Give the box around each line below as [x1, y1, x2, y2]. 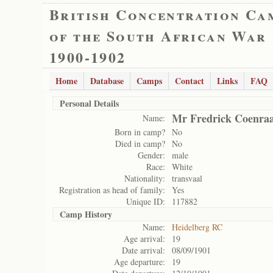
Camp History [60, 208, 112, 221]
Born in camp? [115, 126, 165, 138]
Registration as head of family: [59, 184, 165, 196]
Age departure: [114, 256, 165, 268]
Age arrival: [124, 233, 165, 244]
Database [90, 74, 124, 87]
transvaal [172, 172, 202, 184]
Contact [175, 74, 204, 87]
